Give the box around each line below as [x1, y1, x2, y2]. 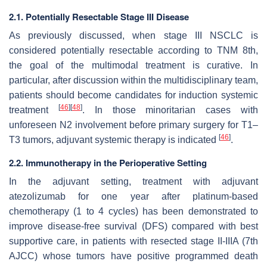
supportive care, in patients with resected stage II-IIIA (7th [9, 235, 258, 246]
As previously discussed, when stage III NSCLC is [9, 30, 258, 41]
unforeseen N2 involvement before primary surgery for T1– [9, 119, 258, 130]
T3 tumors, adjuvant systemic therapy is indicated [9, 134, 219, 145]
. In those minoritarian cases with [82, 104, 259, 115]
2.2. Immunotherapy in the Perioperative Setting [9, 156, 207, 169]
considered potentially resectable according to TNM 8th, [9, 45, 258, 55]
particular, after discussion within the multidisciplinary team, [9, 74, 258, 85]
